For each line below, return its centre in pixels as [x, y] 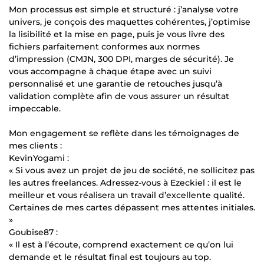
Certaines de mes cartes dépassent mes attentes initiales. [132, 207]
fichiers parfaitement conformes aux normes [104, 46]
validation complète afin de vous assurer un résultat [119, 96]
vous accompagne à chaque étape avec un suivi [110, 71]
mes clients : [35, 145]
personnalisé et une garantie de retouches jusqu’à [115, 83]
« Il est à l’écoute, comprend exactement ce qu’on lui [121, 244]
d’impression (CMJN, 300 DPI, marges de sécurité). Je [121, 59]
